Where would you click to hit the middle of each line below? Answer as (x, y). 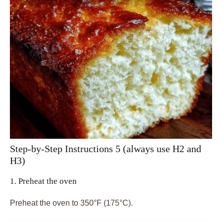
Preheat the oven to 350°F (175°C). (71, 203)
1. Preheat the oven (43, 181)
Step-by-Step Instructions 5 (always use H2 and (106, 149)
